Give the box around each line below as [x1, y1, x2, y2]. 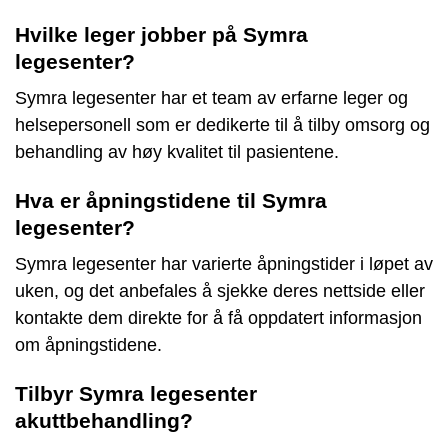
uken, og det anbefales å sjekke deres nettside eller [15, 281, 425, 302]
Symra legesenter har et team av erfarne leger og [15, 88, 408, 109]
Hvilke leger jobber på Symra [15, 23, 308, 47]
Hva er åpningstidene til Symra [15, 189, 327, 213]
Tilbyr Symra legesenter [15, 382, 257, 406]
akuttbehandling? [15, 409, 193, 433]
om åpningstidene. [15, 335, 162, 356]
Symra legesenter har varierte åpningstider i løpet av [15, 254, 433, 275]
